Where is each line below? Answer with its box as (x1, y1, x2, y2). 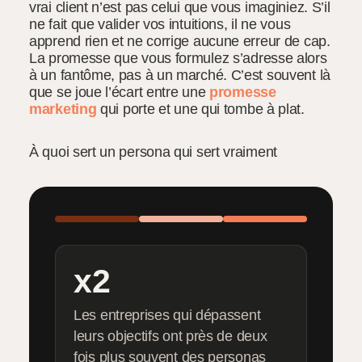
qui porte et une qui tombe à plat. (96, 100, 305, 117)
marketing (29, 100, 97, 117)
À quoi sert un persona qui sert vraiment (29, 144, 277, 161)
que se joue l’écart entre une (29, 83, 209, 100)
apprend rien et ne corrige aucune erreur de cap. (29, 32, 330, 49)
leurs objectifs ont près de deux (74, 328, 267, 345)
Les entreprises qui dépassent (74, 307, 261, 324)
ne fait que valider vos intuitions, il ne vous (29, 15, 291, 32)
